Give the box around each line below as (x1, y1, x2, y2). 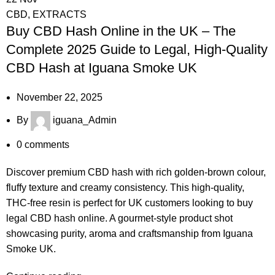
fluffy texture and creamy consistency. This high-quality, (6, 182, 244, 193)
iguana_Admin (53, 115, 117, 126)
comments (25, 139, 69, 150)
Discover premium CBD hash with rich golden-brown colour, (6, 167, 266, 177)
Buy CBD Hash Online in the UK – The (6, 23, 236, 39)
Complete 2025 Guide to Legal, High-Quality (6, 42, 268, 57)
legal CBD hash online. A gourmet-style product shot (6, 213, 233, 223)
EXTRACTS (33, 9, 87, 20)
